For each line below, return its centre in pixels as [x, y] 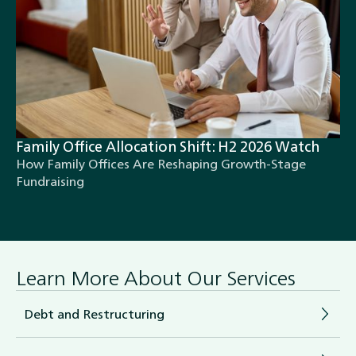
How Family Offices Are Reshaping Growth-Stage [161, 164]
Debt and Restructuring [94, 314]
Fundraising [50, 182]
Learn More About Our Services [156, 278]
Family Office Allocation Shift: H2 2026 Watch [168, 147]
